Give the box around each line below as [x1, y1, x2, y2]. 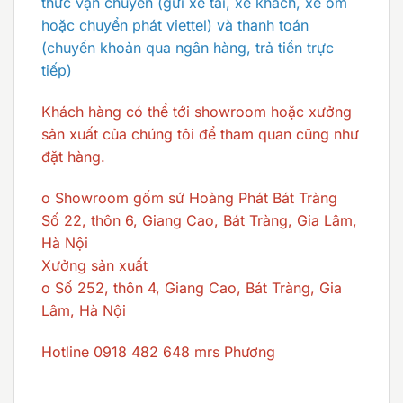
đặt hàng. [41, 148, 105, 166]
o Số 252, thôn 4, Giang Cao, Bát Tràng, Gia [41, 278, 342, 297]
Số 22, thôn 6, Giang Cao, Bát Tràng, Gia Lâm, [41, 210, 357, 229]
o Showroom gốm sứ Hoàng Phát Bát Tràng [41, 188, 337, 207]
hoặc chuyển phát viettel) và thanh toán [41, 16, 309, 35]
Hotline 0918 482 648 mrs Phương [41, 342, 275, 361]
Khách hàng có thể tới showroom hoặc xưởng [41, 103, 352, 121]
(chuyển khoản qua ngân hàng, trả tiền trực [41, 39, 334, 58]
